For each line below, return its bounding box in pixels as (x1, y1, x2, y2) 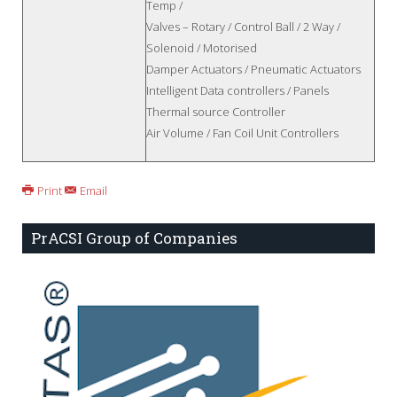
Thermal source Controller (146, 104, 285, 121)
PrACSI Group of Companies (31, 228, 237, 249)
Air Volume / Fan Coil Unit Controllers (146, 125, 339, 142)
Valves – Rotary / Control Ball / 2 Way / (146, 19, 340, 35)
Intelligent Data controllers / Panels (146, 82, 329, 99)
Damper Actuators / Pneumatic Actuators (146, 61, 361, 78)
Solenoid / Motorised (146, 40, 257, 57)
